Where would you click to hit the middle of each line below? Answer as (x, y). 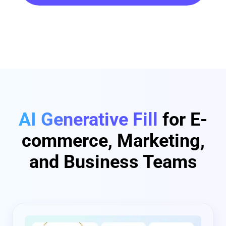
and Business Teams (113, 162)
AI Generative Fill (88, 119)
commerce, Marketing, (113, 140)
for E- (183, 119)
